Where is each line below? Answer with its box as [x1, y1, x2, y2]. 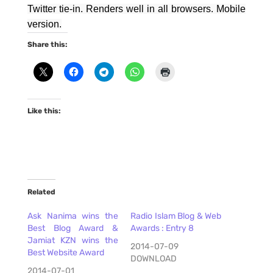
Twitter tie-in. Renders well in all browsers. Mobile [27, 4, 246, 14]
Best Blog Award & [27, 223, 118, 233]
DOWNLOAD [130, 253, 177, 264]
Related [27, 188, 55, 196]
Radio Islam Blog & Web [130, 211, 222, 221]
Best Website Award [27, 247, 104, 258]
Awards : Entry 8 [130, 223, 194, 233]
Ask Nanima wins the [27, 211, 118, 221]
